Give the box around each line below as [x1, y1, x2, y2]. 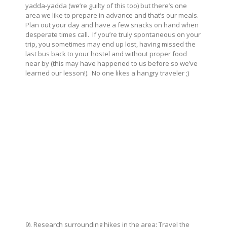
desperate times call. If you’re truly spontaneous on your [25, 30, 201, 40]
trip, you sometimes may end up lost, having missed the [25, 40, 196, 49]
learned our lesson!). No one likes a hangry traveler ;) [25, 68, 189, 78]
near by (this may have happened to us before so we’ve [25, 59, 198, 68]
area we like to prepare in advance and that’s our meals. [25, 11, 200, 20]
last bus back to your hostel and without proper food [25, 49, 187, 59]
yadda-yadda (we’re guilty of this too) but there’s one [25, 1, 187, 11]
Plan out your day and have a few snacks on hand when [25, 20, 199, 30]
